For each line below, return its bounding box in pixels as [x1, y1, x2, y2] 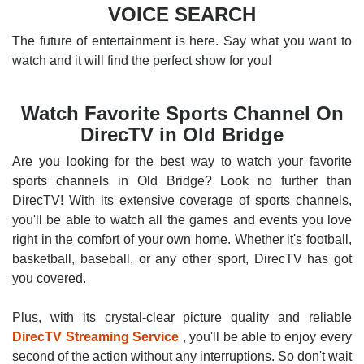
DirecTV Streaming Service [12, 330, 180, 344]
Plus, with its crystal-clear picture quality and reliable [12, 310, 352, 324]
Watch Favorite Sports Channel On [20, 102, 344, 124]
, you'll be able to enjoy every [179, 330, 353, 344]
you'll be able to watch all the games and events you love [12, 213, 352, 227]
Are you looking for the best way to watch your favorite [12, 154, 352, 168]
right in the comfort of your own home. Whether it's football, [12, 232, 352, 246]
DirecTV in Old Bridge [80, 123, 284, 145]
